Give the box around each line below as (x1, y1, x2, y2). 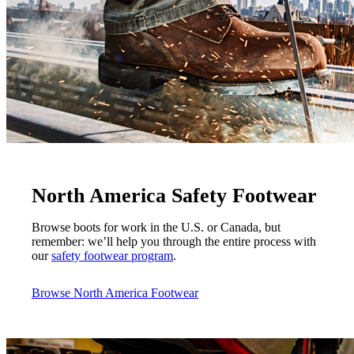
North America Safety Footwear (32, 184, 317, 208)
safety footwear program (51, 249, 173, 263)
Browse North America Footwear (32, 285, 198, 299)
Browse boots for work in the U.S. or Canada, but (32, 220, 281, 235)
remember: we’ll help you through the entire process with (32, 235, 316, 249)
